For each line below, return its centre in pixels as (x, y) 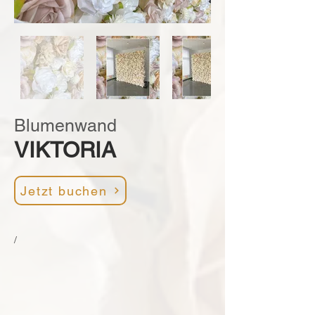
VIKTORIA (65, 150)
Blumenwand (65, 126)
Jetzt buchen (64, 191)
